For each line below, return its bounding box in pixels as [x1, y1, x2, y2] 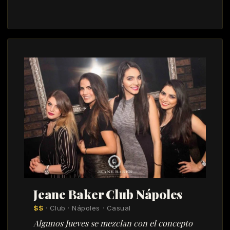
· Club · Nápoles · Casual [43, 204, 131, 213]
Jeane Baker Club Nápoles [33, 186, 183, 203]
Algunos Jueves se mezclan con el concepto [33, 218, 193, 229]
